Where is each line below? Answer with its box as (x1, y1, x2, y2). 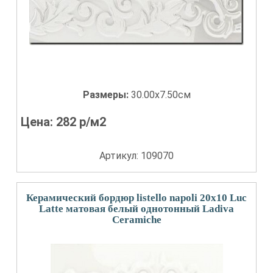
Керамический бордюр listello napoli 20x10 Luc (26, 192, 247, 204)
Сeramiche (112, 214, 161, 225)
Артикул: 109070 (99, 150, 174, 161)
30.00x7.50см (130, 89, 191, 101)
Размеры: (82, 89, 131, 101)
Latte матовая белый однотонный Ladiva (39, 203, 234, 214)
